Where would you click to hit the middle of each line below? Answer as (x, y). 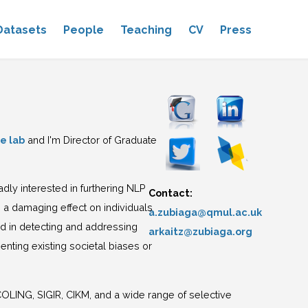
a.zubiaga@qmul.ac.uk (205, 212)
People (83, 30)
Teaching (146, 30)
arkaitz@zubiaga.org (200, 232)
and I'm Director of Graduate (91, 140)
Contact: (170, 193)
